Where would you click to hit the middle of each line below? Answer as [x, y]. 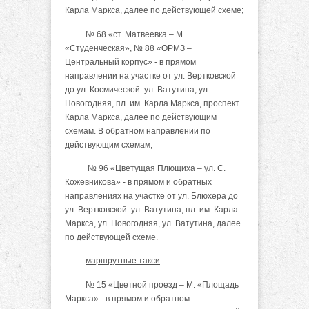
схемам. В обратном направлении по [138, 131]
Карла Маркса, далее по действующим [141, 117]
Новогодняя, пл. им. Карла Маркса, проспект [152, 103]
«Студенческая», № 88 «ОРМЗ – [128, 48]
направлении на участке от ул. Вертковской [150, 76]
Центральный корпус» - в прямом [130, 62]
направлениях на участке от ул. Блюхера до [151, 196]
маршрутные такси [123, 261]
